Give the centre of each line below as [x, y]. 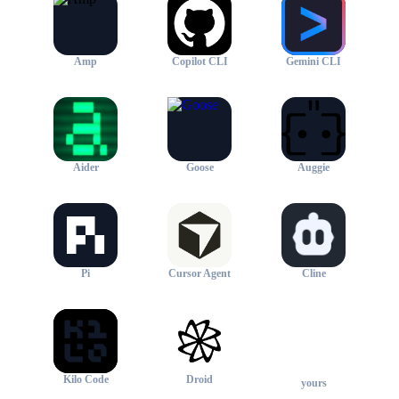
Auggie [313, 168]
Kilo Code [85, 380]
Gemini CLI [313, 62]
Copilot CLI [199, 62]
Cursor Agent [199, 274]
